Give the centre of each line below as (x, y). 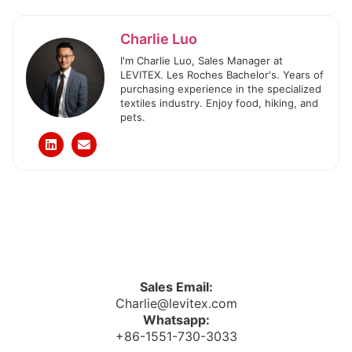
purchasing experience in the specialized (221, 89)
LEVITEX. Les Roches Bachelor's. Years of (222, 75)
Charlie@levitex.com (176, 304)
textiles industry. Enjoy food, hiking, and (219, 103)
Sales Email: (176, 287)
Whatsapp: (176, 320)
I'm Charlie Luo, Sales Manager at (202, 61)
